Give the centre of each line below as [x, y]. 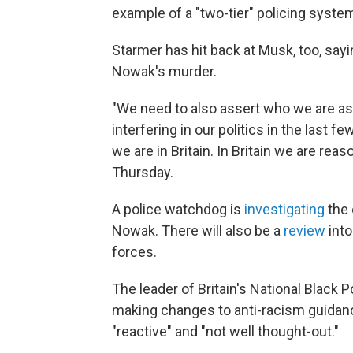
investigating [284, 210]
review [303, 231]
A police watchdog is [178, 210]
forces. [134, 252]
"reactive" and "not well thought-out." [225, 332]
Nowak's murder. [164, 72]
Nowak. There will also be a [196, 231]
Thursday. [143, 173]
